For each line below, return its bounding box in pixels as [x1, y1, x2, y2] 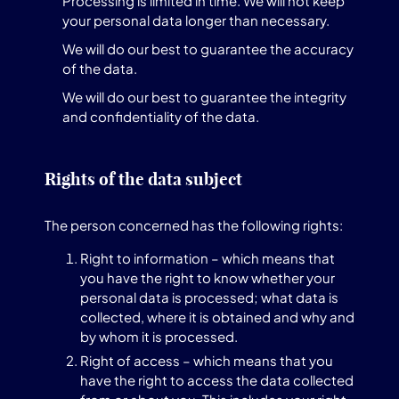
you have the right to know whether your [80, 269, 335, 286]
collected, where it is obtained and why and [80, 308, 354, 325]
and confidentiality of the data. [62, 108, 259, 125]
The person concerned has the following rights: [45, 216, 343, 233]
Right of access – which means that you [80, 352, 333, 369]
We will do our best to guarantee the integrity [62, 88, 346, 105]
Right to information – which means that [80, 249, 335, 266]
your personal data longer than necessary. [62, 12, 330, 28]
